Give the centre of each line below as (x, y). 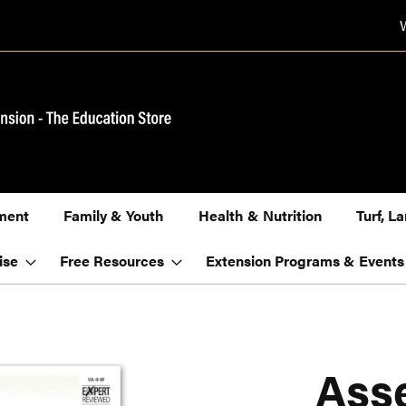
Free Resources (112, 261)
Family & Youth (114, 216)
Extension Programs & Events (305, 261)
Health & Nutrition (260, 216)
